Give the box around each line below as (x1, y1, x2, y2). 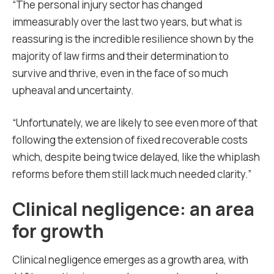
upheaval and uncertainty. (12, 83, 134, 97)
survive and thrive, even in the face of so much (12, 66, 228, 80)
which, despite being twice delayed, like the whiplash (12, 150, 260, 164)
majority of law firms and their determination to (12, 49, 229, 63)
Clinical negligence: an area (12, 196, 254, 221)
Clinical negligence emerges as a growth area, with (12, 253, 248, 267)
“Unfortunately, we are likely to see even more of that (12, 116, 257, 130)
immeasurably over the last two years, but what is (12, 15, 242, 29)
